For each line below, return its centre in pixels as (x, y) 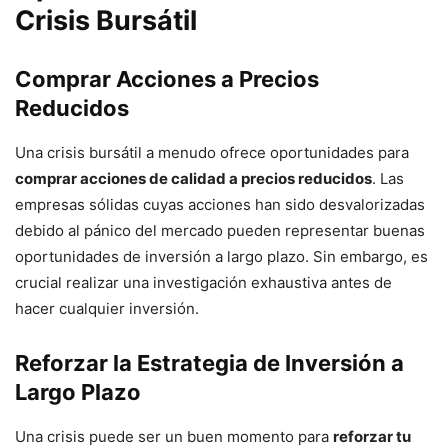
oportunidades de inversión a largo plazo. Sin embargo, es (221, 256)
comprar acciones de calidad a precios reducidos (193, 178)
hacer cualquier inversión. (107, 308)
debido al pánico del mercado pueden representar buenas (220, 230)
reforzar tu (372, 436)
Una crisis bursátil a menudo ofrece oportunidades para (212, 152)
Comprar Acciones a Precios (167, 78)
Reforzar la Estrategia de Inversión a (209, 362)
